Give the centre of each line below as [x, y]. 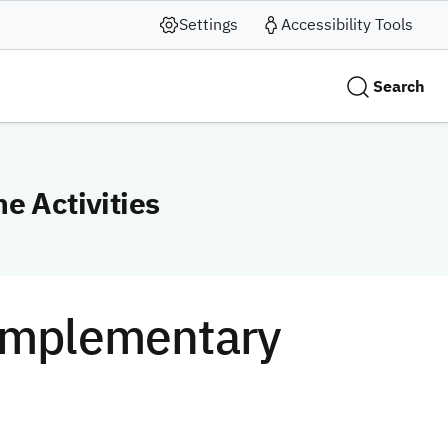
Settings [208, 25]
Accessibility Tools [346, 25]
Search [398, 86]
